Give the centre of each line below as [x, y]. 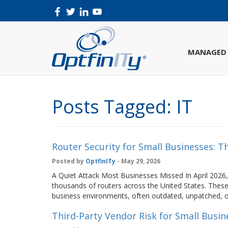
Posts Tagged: [112, 107]
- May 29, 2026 [138, 161]
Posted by [69, 161]
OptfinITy [101, 161]
